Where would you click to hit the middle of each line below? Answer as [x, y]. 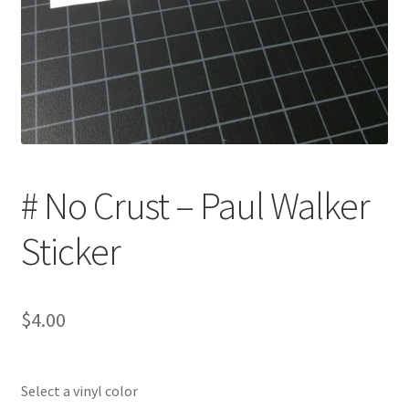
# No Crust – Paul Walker [195, 206]
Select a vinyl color [79, 391]
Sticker [70, 252]
